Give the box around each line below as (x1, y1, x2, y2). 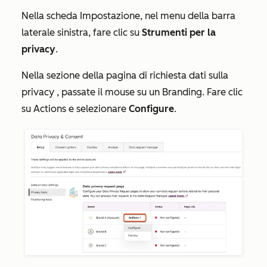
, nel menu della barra (140, 10, 235, 21)
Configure (129, 103, 174, 114)
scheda (46, 10, 80, 21)
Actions (33, 103, 66, 114)
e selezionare (66, 103, 129, 114)
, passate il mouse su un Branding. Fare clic (54, 86, 243, 98)
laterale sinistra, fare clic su (21, 26, 142, 38)
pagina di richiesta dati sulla (106, 69, 228, 81)
